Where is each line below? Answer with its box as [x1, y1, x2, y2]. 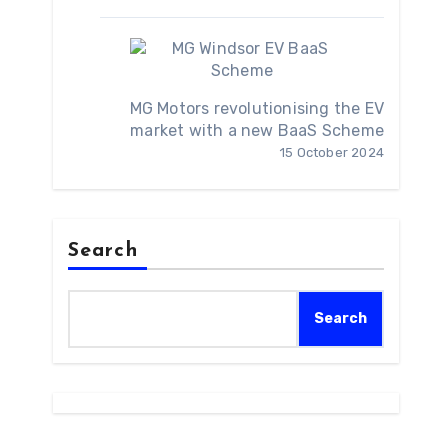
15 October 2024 [280, 145, 384, 161]
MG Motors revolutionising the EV [129, 99, 384, 119]
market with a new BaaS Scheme [130, 121, 384, 141]
